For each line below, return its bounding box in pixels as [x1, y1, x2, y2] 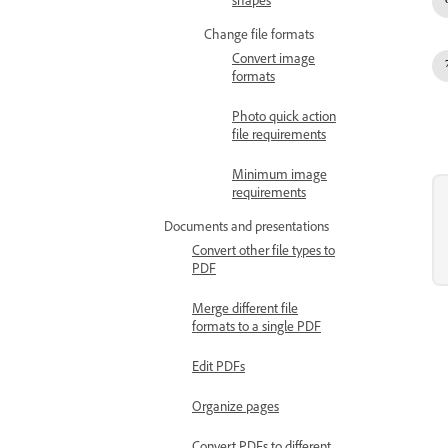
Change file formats [204, 27, 314, 47]
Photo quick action [232, 109, 336, 129]
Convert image [232, 51, 315, 71]
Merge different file [192, 301, 298, 321]
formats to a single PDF [192, 319, 321, 339]
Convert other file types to [192, 243, 335, 263]
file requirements [232, 127, 326, 147]
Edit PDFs [192, 359, 245, 379]
